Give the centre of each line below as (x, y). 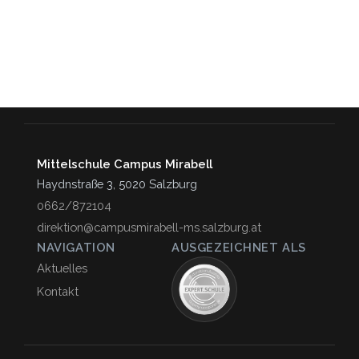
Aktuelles (62, 268)
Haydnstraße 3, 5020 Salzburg (117, 184)
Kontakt (58, 291)
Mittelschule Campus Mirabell (125, 164)
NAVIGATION (76, 247)
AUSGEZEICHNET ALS (239, 247)
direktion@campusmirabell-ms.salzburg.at (149, 227)
